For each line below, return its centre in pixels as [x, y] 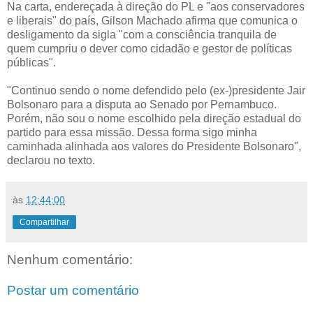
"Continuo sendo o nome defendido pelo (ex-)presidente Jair [156, 90]
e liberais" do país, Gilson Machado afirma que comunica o [152, 20]
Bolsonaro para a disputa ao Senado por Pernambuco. [142, 104]
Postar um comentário [73, 290]
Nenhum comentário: [70, 259]
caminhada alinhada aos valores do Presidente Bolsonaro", [154, 146]
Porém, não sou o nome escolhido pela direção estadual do [154, 118]
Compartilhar [44, 222]
